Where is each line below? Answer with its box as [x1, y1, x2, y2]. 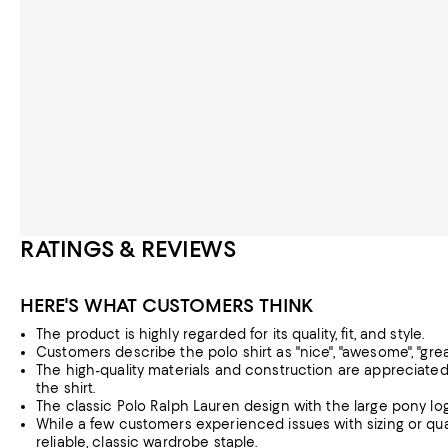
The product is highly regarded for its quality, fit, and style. [36, 326, 425, 342]
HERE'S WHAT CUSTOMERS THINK [20, 294, 315, 317]
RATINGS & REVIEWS [20, 235, 237, 263]
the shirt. [36, 380, 96, 396]
